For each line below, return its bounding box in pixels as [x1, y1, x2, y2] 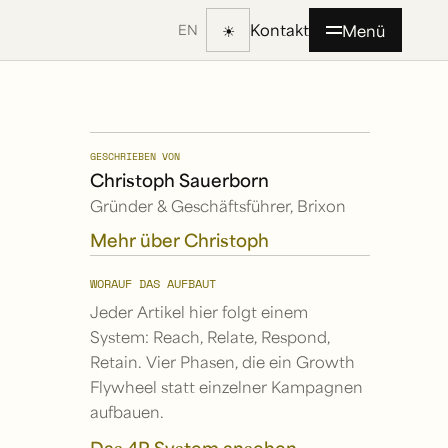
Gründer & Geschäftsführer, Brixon [90, 195, 347, 216]
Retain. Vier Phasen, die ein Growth [90, 350, 356, 372]
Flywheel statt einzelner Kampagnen [90, 375, 364, 397]
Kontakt [250, 19, 310, 40]
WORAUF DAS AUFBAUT [90, 274, 217, 292]
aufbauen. [90, 400, 165, 422]
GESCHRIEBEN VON [90, 149, 181, 164]
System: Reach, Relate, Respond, [90, 325, 331, 347]
